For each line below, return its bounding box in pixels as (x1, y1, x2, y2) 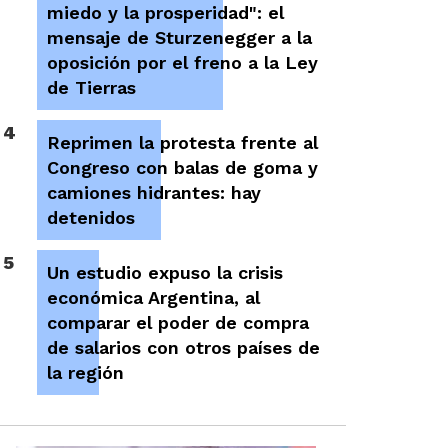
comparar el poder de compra (47, 312, 310, 333)
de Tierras (47, 77, 137, 98)
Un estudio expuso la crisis (47, 262, 284, 283)
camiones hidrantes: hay (47, 182, 262, 203)
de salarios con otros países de (47, 337, 321, 358)
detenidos (47, 207, 136, 228)
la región (47, 362, 125, 383)
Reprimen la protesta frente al (47, 132, 319, 153)
